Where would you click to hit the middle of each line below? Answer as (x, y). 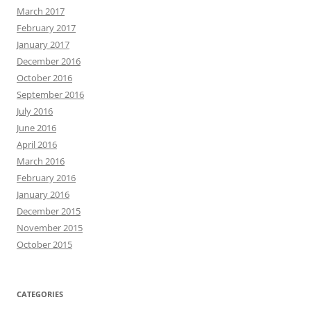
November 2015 (50, 227)
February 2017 (46, 27)
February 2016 (46, 177)
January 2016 (43, 194)
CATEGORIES (40, 294)
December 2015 (49, 211)
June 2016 (36, 127)
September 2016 (50, 94)
